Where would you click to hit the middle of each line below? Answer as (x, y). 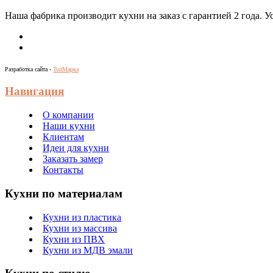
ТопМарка (66, 69)
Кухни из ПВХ (74, 239)
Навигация (34, 91)
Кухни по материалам (64, 193)
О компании (68, 115)
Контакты (63, 170)
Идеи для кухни (76, 148)
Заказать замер (73, 159)
